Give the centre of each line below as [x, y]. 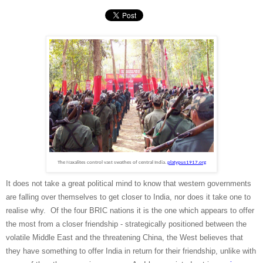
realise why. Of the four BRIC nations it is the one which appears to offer [130, 211]
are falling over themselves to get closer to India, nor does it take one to [128, 197]
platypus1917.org [186, 162]
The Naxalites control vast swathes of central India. [112, 162]
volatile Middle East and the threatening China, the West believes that [124, 238]
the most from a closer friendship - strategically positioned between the [126, 224]
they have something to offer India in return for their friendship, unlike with [131, 251]
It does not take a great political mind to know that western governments [129, 184]
